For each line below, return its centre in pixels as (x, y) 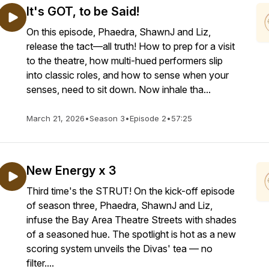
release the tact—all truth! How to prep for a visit (131, 46)
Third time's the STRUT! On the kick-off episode (131, 191)
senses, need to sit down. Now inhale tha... (119, 89)
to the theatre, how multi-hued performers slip (125, 61)
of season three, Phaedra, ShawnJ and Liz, (119, 205)
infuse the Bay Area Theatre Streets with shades (131, 220)
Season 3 (107, 118)
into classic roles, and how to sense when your (128, 75)
